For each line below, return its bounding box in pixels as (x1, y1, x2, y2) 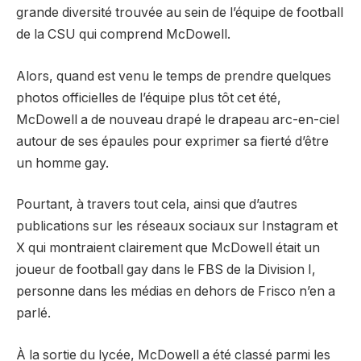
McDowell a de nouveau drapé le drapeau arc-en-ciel (16, 111, 339, 127)
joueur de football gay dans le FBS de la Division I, (16, 262, 316, 278)
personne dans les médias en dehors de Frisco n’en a (16, 284, 335, 300)
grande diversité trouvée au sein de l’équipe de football (16, 5, 343, 21)
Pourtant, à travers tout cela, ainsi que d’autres (16, 197, 297, 213)
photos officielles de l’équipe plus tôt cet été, (16, 89, 281, 106)
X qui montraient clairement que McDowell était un (16, 240, 320, 256)
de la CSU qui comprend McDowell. (16, 27, 230, 43)
